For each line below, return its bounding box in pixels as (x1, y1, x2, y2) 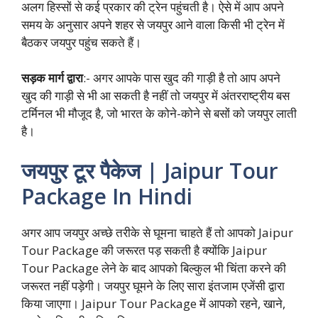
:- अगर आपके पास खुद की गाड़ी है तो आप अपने (83, 70, 280, 87)
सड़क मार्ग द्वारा (21, 70, 83, 87)
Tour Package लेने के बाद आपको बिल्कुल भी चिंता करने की (21, 259, 286, 276)
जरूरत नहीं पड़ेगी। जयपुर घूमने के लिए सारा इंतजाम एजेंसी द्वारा (21, 277, 285, 294)
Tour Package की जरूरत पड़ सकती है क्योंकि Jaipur (21, 241, 267, 258)
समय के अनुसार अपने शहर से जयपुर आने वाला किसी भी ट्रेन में (21, 16, 285, 33)
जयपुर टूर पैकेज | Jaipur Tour (21, 155, 278, 185)
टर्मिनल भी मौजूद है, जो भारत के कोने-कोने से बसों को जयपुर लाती (21, 105, 297, 122)
